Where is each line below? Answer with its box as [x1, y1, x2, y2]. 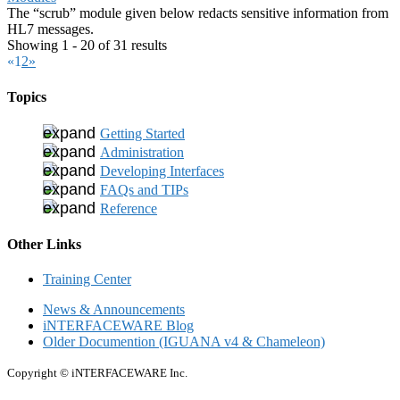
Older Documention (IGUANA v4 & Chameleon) [43, 334, 325, 350]
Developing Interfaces [100, 162, 224, 179]
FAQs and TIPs [100, 181, 188, 197]
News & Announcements [43, 302, 185, 318]
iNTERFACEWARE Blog [43, 318, 194, 334]
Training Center [43, 271, 131, 287]
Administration [100, 144, 184, 160]
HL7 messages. [7, 21, 94, 37]
